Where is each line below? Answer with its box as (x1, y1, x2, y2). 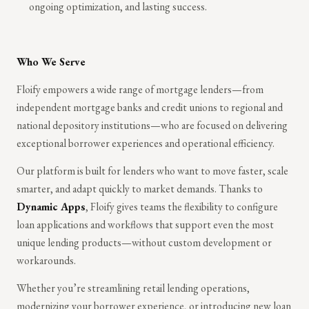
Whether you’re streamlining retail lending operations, (17, 280, 250, 295)
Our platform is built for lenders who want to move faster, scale (17, 163, 288, 178)
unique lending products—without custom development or (17, 235, 272, 250)
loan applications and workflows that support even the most (17, 217, 274, 232)
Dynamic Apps (17, 199, 86, 214)
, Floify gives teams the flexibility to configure (86, 199, 278, 214)
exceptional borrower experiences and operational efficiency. (17, 135, 275, 150)
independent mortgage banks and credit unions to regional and (17, 99, 283, 114)
